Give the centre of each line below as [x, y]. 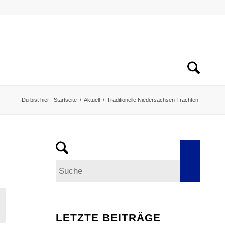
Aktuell [92, 100]
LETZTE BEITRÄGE [108, 218]
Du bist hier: [36, 100]
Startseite [65, 100]
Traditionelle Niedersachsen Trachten [153, 100]
